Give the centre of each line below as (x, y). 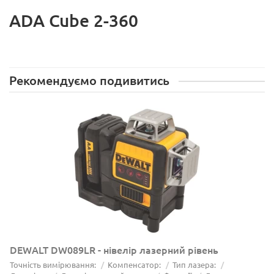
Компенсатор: (134, 265)
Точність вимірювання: (53, 265)
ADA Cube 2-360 (74, 20)
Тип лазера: (194, 265)
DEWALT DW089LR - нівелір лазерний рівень (114, 250)
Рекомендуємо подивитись (89, 80)
